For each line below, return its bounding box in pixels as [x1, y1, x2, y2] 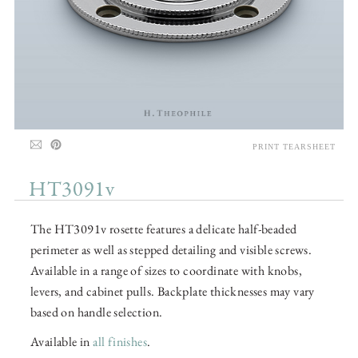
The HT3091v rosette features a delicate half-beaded [30, 221, 297, 238]
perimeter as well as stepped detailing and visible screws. [30, 241, 312, 259]
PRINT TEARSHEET [253, 142, 336, 152]
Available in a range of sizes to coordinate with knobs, [30, 262, 302, 280]
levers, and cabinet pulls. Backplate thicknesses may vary [30, 283, 315, 300]
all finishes [93, 333, 148, 351]
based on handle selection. [30, 304, 163, 321]
